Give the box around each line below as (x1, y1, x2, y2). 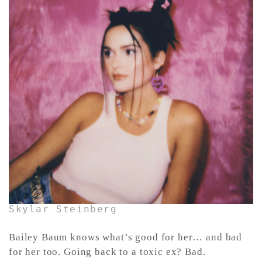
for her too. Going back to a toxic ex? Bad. (9, 246, 206, 257)
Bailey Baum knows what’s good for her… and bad (9, 231, 243, 243)
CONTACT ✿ (23, 28, 71, 35)
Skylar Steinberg (9, 203, 118, 215)
